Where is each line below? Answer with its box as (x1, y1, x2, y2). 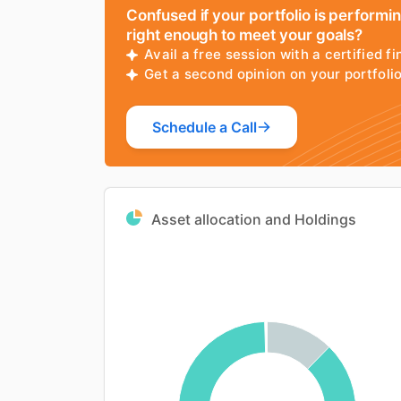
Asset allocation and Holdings (151, 209, 356, 228)
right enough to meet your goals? (126, 25, 363, 44)
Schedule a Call (152, 117, 257, 136)
